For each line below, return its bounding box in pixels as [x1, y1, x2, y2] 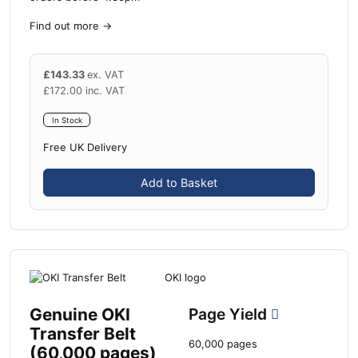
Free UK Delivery [43, 141, 127, 154]
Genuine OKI [30, 304, 130, 324]
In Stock [51, 115, 82, 125]
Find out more [30, 19, 99, 32]
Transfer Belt [30, 323, 136, 344]
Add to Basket [141, 176, 217, 190]
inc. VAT [86, 84, 125, 97]
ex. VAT [87, 68, 124, 81]
